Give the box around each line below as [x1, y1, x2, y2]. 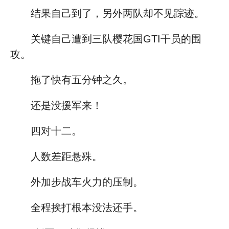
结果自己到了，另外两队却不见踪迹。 [31, 8, 204, 19]
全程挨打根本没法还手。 [31, 202, 143, 213]
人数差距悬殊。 [31, 151, 102, 162]
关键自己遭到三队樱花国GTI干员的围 [31, 33, 201, 44]
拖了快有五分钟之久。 [31, 74, 133, 85]
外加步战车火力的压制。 [31, 176, 143, 188]
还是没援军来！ [31, 100, 102, 111]
